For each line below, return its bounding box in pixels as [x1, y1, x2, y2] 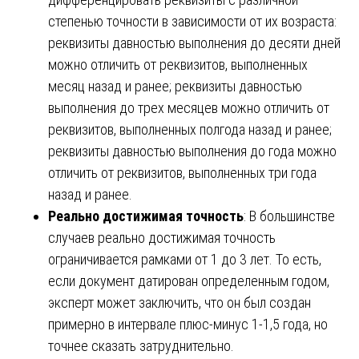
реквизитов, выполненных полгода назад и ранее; [48, 120, 332, 138]
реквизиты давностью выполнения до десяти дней [48, 34, 341, 51]
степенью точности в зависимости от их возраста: [48, 12, 337, 30]
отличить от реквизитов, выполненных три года [48, 163, 317, 181]
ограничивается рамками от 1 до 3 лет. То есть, [48, 250, 321, 268]
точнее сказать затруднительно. [48, 337, 234, 354]
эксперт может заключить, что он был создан [48, 293, 311, 311]
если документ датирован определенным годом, [48, 272, 329, 289]
